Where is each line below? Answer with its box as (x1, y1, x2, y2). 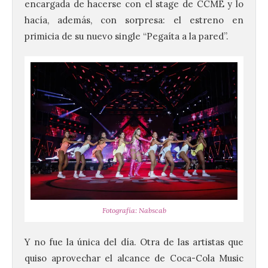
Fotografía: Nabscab (102, 206, 166, 215)
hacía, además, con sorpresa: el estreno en (25, 14, 243, 26)
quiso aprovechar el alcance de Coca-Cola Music (25, 252, 243, 264)
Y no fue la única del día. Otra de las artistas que (25, 236, 243, 248)
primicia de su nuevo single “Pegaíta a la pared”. (25, 30, 229, 42)
